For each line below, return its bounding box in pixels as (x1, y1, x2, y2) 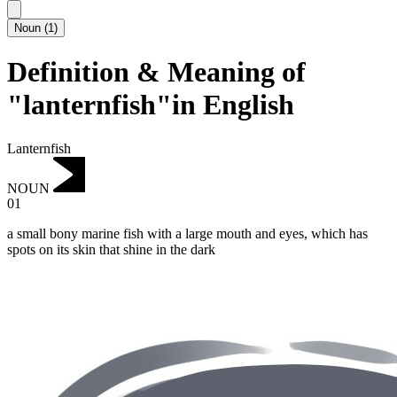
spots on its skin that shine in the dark (7, 242, 215, 258)
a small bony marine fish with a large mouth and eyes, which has (7, 226, 368, 242)
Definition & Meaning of (7, 56, 306, 89)
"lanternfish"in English (7, 89, 294, 121)
